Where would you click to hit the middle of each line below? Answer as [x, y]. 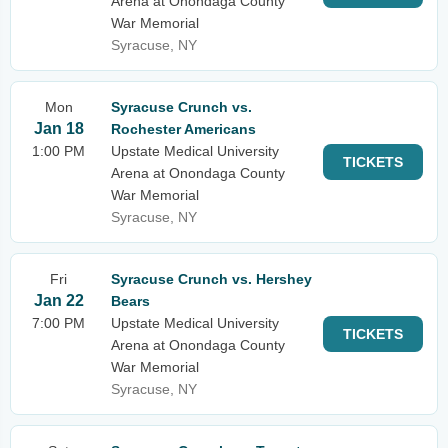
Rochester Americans [183, 129]
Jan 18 [58, 128]
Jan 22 [58, 300]
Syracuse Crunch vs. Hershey [211, 279]
